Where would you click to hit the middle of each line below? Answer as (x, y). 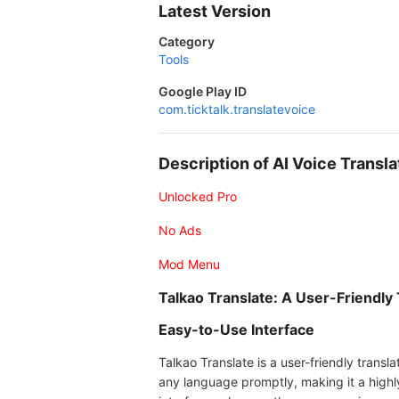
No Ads (180, 230)
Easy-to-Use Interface (236, 330)
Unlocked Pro (198, 196)
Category (187, 41)
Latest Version (215, 11)
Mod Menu (189, 264)
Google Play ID (203, 91)
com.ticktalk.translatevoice (237, 109)
